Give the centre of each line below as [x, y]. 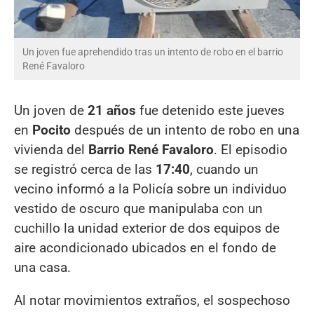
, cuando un [224, 169]
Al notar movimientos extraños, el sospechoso [152, 300]
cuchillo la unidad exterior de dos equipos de [147, 228]
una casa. [42, 267]
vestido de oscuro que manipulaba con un [138, 208]
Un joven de [51, 110]
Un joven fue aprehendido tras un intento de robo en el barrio [153, 52]
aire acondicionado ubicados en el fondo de [145, 247]
